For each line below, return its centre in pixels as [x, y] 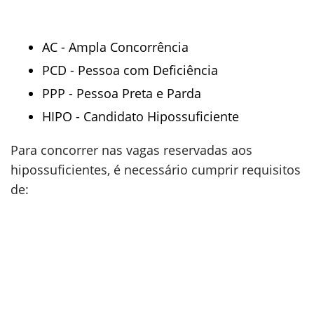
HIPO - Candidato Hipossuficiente [141, 116]
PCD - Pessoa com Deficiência [130, 70]
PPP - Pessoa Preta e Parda [122, 93]
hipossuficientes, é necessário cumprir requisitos [156, 170]
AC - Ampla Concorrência [115, 47]
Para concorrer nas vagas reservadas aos [131, 150]
